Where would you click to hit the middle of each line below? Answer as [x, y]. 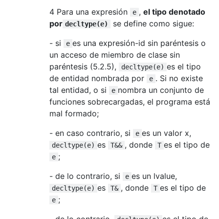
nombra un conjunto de [161, 90]
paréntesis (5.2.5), [84, 66]
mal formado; [74, 113]
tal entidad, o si [79, 90]
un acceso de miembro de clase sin [115, 55]
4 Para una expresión [90, 11]
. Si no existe [179, 78]
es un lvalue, [154, 176]
